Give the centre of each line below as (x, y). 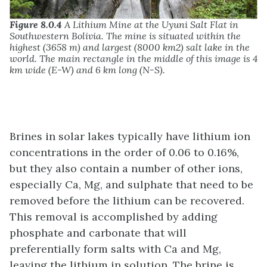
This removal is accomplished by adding (114, 216)
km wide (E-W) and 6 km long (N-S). (87, 69)
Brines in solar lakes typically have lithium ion (130, 136)
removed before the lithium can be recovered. (127, 200)
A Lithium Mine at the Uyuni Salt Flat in (150, 24)
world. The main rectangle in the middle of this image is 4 (133, 58)
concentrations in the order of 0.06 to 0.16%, (124, 152)
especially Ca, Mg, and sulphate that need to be (131, 184)
